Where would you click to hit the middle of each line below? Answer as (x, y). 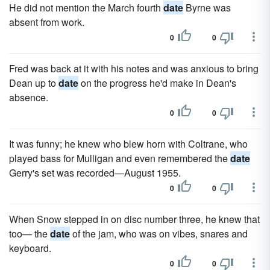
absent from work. (47, 22)
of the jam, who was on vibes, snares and (159, 234)
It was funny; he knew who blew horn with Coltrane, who (128, 144)
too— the (30, 234)
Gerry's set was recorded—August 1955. (95, 173)
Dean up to (34, 83)
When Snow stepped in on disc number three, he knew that (134, 219)
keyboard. (30, 248)
